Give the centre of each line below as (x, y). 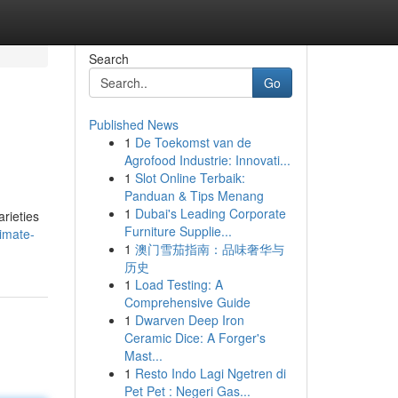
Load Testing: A (179, 284)
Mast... (143, 355)
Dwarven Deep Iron (189, 320)
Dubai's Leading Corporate (210, 213)
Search (108, 59)
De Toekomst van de (193, 142)
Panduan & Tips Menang (194, 195)
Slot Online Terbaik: (190, 178)
